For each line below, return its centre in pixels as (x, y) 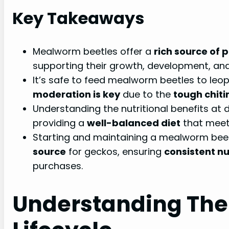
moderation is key (76, 94)
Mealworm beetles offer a (93, 51)
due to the (147, 94)
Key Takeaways (78, 18)
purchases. (58, 166)
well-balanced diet (134, 123)
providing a (60, 123)
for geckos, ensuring (115, 151)
